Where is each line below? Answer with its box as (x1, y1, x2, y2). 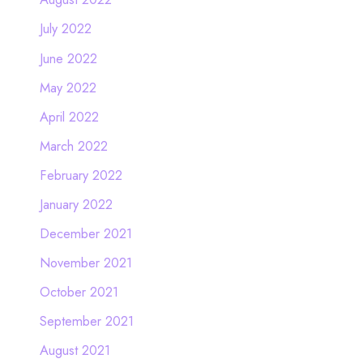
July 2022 (39, 19, 92, 39)
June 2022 (39, 48, 97, 68)
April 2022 (39, 106, 99, 126)
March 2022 (39, 135, 108, 156)
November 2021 (39, 253, 132, 273)
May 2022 (39, 77, 96, 97)
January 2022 (39, 194, 113, 215)
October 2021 (39, 282, 118, 302)
